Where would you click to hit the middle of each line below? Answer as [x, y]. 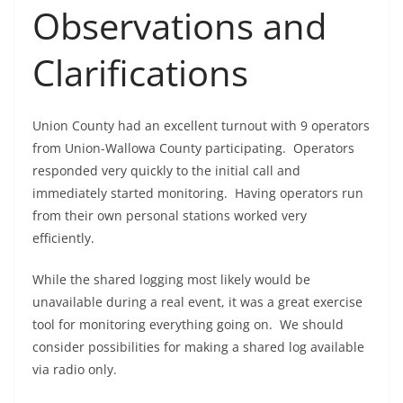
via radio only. [78, 370]
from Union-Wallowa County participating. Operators [193, 148]
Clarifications [140, 73]
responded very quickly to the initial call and [166, 171]
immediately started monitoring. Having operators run [198, 193]
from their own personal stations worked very [170, 216]
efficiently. [65, 238]
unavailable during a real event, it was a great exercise [197, 302]
